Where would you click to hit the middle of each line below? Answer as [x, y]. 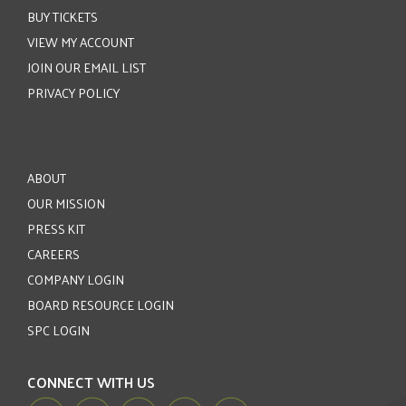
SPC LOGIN [58, 330]
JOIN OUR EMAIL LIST [87, 68]
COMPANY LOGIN [76, 280]
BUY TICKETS [63, 17]
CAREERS [53, 254]
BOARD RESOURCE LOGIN [101, 305]
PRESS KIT [56, 229]
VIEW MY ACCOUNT [81, 42]
